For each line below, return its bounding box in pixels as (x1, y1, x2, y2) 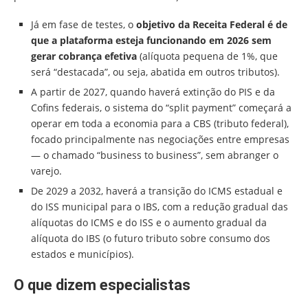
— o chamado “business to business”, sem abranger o (31, 148, 278, 162)
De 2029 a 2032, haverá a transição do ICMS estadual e (31, 184, 283, 198)
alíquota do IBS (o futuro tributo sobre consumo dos (31, 232, 270, 245)
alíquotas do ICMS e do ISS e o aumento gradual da (31, 216, 267, 230)
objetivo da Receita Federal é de (136, 18, 287, 32)
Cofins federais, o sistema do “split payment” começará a (31, 101, 291, 115)
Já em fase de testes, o (31, 18, 136, 32)
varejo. (31, 164, 62, 178)
